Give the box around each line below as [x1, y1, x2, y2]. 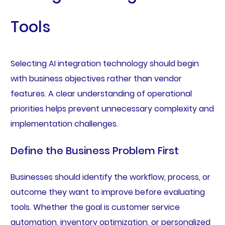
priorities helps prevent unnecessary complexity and [10, 103, 214, 115]
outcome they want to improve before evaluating [10, 186, 205, 198]
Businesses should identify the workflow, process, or [10, 171, 210, 183]
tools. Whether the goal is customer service [10, 201, 180, 213]
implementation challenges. [10, 118, 118, 130]
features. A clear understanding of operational [10, 88, 192, 100]
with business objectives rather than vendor [10, 73, 182, 85]
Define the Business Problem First [10, 144, 179, 158]
